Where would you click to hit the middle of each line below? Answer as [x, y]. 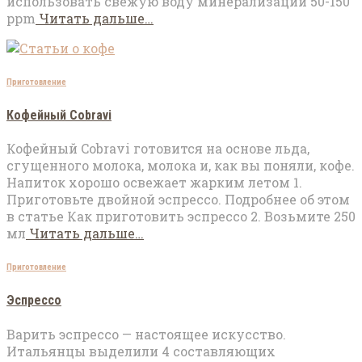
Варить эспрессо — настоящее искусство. [146, 334]
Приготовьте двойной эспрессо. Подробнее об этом [178, 200]
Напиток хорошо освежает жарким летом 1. [154, 183]
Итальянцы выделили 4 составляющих [141, 351]
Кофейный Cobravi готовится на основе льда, [158, 149]
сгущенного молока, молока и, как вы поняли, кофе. [181, 166]
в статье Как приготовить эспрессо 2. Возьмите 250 [181, 217]
